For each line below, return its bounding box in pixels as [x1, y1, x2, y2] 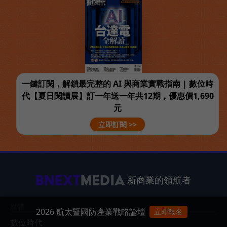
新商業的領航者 [127, 174, 191, 186]
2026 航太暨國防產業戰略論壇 [35, 206, 145, 217]
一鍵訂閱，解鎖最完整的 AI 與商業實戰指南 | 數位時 [22, 78, 213, 90]
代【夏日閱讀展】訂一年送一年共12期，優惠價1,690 [21, 90, 214, 102]
